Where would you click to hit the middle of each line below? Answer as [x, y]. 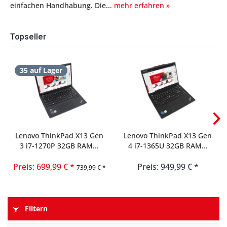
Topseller [28, 37]
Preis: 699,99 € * [44, 167]
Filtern [35, 209]
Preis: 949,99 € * [168, 167]
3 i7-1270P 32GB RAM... [59, 146]
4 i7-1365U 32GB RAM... [168, 146]
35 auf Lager [41, 70]
